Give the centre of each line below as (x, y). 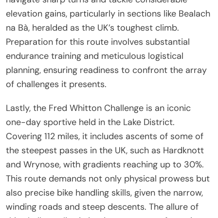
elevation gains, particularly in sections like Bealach (108, 13)
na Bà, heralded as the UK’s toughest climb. (92, 27)
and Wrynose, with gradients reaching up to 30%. (105, 164)
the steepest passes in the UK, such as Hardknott (105, 150)
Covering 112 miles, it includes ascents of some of (105, 136)
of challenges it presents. (56, 84)
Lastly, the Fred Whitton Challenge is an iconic (98, 108)
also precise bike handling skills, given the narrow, (104, 192)
